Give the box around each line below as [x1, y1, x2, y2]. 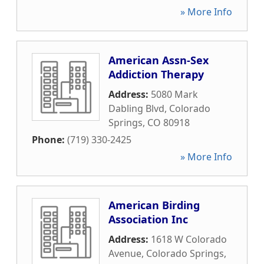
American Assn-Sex [108, 53, 209, 67]
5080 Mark [151, 88, 198, 101]
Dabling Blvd [108, 102, 164, 115]
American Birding [108, 198, 200, 212]
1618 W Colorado [151, 233, 227, 246]
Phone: [32, 133, 67, 146]
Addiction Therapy [108, 67, 204, 81]
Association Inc [108, 212, 188, 226]
